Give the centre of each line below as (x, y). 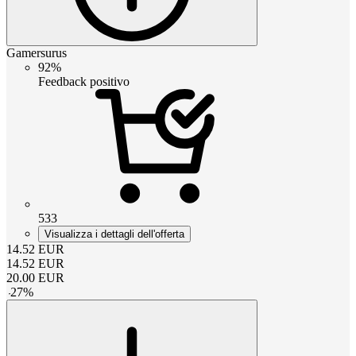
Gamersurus (37, 53)
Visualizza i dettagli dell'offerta (114, 234)
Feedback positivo (84, 82)
